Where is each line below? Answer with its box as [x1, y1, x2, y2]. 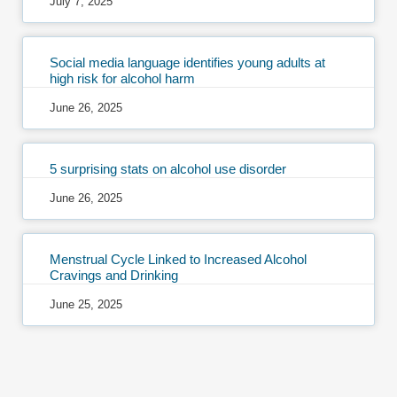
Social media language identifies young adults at [50, 54, 325, 70]
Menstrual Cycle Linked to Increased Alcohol [50, 251, 307, 267]
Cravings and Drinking [50, 267, 178, 283]
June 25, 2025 [50, 297, 122, 311]
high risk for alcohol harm [50, 70, 195, 86]
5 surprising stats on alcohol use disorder [50, 160, 286, 176]
